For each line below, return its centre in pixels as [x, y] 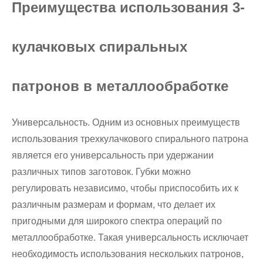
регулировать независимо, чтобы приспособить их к [125, 188]
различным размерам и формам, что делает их [114, 205]
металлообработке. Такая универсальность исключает [130, 237]
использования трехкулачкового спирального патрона [130, 139]
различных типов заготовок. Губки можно [101, 172]
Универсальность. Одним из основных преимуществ [126, 122]
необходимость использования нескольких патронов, [128, 254]
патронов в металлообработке [120, 86]
